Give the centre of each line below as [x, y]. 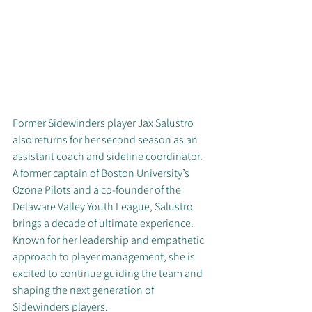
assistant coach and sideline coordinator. [109, 157]
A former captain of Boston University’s [102, 173]
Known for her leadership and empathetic [109, 240]
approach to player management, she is [105, 257]
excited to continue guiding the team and [109, 274]
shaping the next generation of [84, 290]
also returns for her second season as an [106, 140]
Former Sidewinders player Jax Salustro [104, 123]
